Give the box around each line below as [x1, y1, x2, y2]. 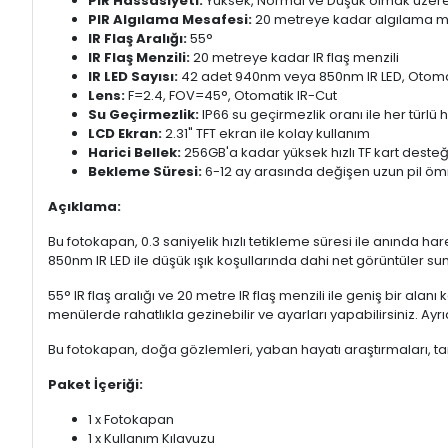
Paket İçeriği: [48, 375, 143, 395]
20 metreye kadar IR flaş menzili [190, 48, 399, 68]
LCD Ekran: [88, 124, 162, 144]
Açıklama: [48, 197, 121, 217]
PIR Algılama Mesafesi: [88, 10, 252, 30]
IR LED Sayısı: [88, 67, 178, 87]
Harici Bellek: [88, 143, 181, 163]
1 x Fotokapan [88, 410, 174, 430]
